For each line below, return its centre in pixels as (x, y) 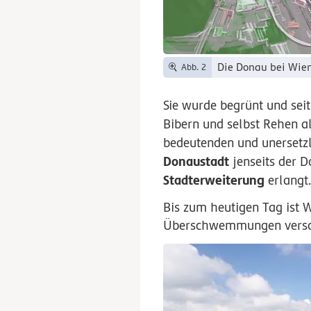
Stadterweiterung (214, 180)
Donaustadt (196, 161)
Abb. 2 (193, 67)
